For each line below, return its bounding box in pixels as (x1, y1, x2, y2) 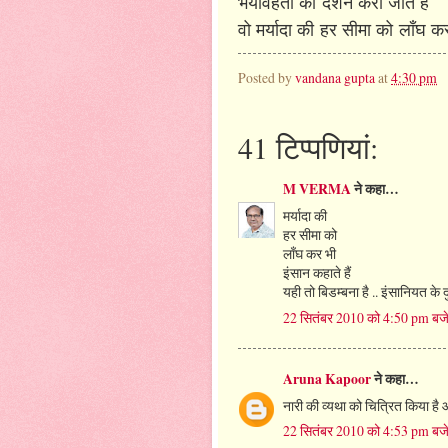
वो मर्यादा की (238, 16, 320, 41)
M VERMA (283, 179, 351, 200)
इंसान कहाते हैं (283, 263, 351, 283)
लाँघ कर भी (283, 244, 336, 264)
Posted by (238, 68, 295, 88)
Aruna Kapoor (283, 368, 371, 389)
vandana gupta (295, 68, 375, 88)
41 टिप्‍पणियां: (238, 126, 378, 167)
